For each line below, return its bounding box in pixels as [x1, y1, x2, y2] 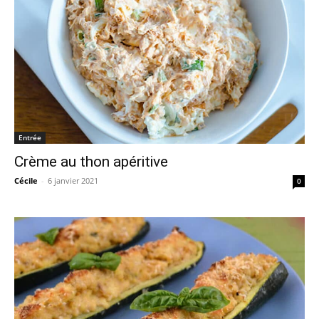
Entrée [19, 132, 41, 142]
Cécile [14, 174, 38, 186]
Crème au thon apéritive [14, 152, 168, 170]
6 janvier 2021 [48, 174, 98, 186]
